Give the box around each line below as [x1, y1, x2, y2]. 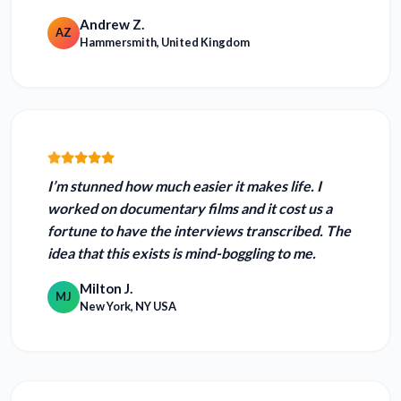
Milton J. [80, 280, 132, 297]
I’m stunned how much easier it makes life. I [47, 177, 321, 195]
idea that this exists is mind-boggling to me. [47, 244, 316, 262]
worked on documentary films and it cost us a [47, 200, 332, 218]
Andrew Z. [80, 16, 144, 33]
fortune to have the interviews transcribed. [47, 222, 326, 240]
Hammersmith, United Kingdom [80, 35, 250, 50]
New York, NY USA [80, 299, 176, 314]
